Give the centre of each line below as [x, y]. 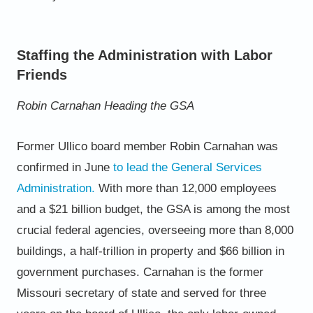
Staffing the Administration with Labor [144, 55]
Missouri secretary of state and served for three [141, 293]
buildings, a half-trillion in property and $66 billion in [150, 251]
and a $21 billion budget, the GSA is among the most [153, 209]
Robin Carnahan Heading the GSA [105, 105]
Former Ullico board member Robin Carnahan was [147, 146]
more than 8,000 [251, 230]
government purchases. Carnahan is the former [140, 272]
